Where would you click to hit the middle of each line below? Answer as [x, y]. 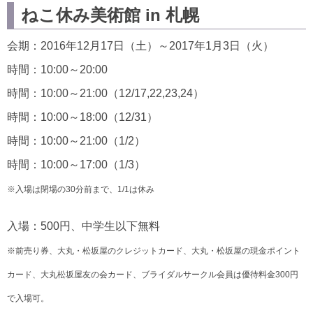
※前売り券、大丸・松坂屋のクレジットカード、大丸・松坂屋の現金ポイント [154, 251]
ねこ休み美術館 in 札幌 [110, 15]
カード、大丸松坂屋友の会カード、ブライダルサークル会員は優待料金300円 [153, 275]
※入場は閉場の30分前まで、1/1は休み [81, 190]
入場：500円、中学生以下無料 [83, 226]
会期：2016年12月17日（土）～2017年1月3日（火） [140, 46]
